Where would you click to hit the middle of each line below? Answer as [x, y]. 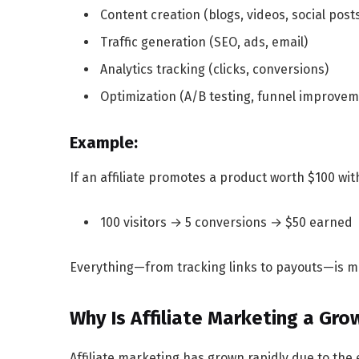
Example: [104, 142]
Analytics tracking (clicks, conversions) [214, 70]
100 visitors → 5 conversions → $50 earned [226, 223]
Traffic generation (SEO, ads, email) [204, 42]
